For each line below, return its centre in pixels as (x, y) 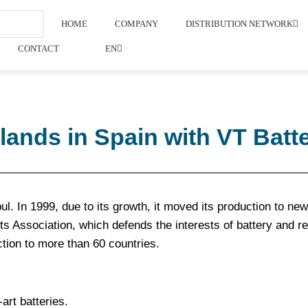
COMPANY (137, 24)
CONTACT (39, 48)
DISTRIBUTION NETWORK (240, 24)
